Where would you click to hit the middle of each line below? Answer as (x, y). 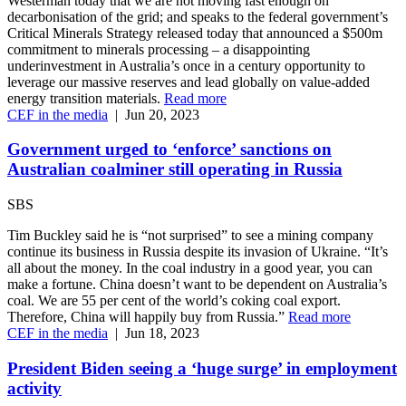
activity (34, 388)
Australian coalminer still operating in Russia (175, 169)
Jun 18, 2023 (162, 333)
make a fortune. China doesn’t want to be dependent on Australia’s (197, 285)
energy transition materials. (86, 98)
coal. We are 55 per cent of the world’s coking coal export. (174, 301)
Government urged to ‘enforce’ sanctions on (169, 150)
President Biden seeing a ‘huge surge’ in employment (202, 368)
